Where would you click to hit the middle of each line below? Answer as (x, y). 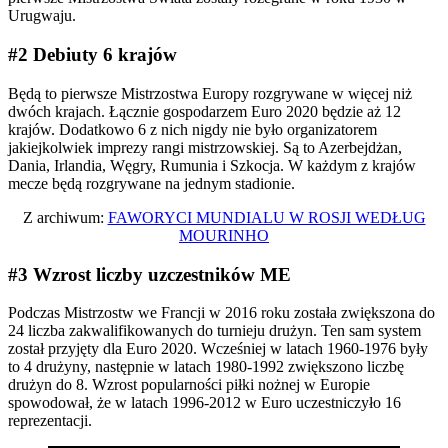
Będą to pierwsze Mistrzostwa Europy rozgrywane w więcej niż (210, 93)
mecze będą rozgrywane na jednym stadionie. (151, 183)
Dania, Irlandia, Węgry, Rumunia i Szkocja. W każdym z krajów (212, 165)
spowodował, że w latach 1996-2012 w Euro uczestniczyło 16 (204, 403)
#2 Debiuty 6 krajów (92, 55)
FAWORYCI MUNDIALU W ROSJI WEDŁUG (266, 217)
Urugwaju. (42, 16)
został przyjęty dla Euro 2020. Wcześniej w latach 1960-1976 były (218, 349)
